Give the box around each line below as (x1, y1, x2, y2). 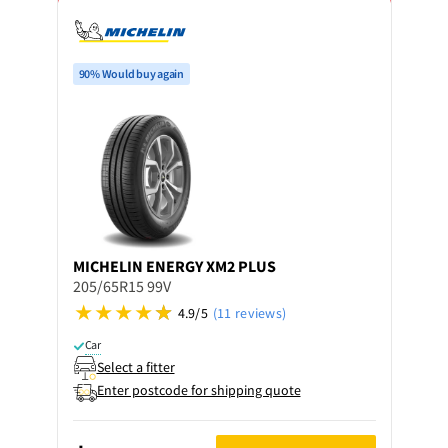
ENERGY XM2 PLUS (145, 255, 276, 276)
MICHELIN (72, 255, 143, 276)
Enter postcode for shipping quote (96, 380, 301, 399)
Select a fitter (96, 358, 175, 376)
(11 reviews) (212, 303, 287, 322)
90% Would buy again (78, 66, 184, 81)
